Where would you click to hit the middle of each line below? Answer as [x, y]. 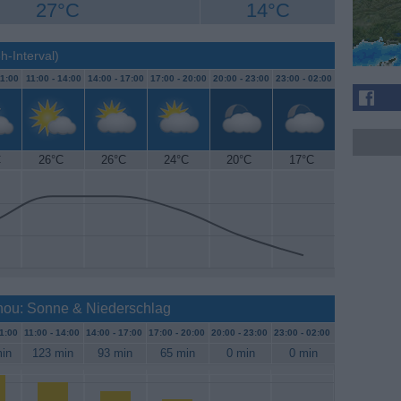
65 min [178, 354]
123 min [53, 354]
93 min [115, 354]
